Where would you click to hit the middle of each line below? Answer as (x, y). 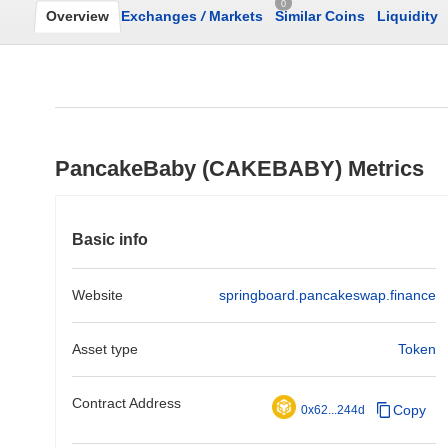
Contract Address (126, 403)
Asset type (105, 349)
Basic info (110, 239)
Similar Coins (320, 16)
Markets (234, 16)
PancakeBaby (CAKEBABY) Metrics (239, 168)
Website (97, 295)
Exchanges (161, 16)
